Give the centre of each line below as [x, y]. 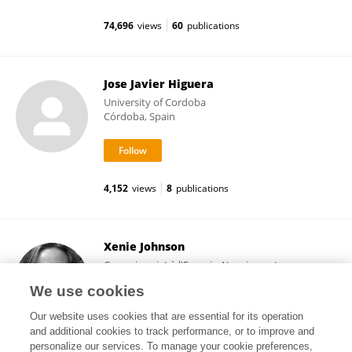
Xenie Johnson [144, 246]
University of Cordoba [155, 102]
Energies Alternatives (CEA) [166, 279]
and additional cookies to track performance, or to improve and [172, 331]
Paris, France [133, 293]
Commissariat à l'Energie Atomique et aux [201, 265]
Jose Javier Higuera [159, 84]
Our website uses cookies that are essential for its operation [167, 316]
